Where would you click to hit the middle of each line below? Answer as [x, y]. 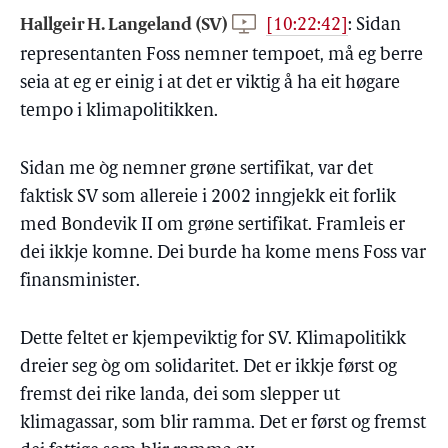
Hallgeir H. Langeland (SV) [125, 23]
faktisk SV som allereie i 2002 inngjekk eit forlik [208, 197]
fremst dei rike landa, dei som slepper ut [180, 395]
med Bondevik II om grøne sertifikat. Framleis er [212, 225]
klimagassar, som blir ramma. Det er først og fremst [223, 423]
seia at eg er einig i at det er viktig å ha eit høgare [210, 83]
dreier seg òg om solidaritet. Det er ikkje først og [208, 367]
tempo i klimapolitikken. [119, 111]
